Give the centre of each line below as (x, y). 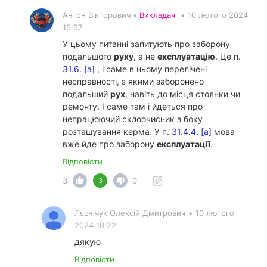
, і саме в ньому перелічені (151, 69)
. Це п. (228, 57)
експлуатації (184, 144)
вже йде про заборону (110, 144)
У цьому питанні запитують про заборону (146, 44)
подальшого (88, 57)
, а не (145, 57)
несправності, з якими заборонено (133, 82)
